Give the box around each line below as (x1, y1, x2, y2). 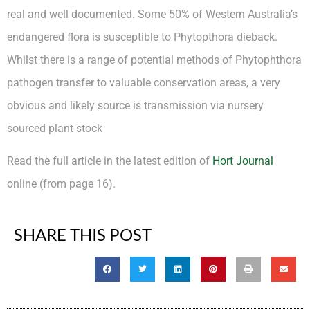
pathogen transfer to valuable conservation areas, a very (7, 76, 280, 89)
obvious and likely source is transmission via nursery (7, 99, 264, 112)
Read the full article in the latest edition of (7, 154, 212, 168)
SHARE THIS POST (14, 224, 152, 244)
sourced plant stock (7, 122, 102, 135)
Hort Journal (212, 154, 273, 168)
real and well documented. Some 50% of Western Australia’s (7, 8, 298, 21)
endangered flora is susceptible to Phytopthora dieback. (7, 30, 277, 44)
